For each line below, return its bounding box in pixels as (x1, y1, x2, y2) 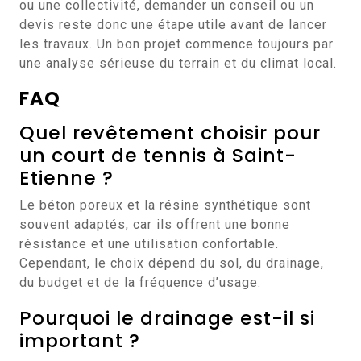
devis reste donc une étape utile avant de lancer (19, 17, 327, 32)
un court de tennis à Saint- (19, 142, 297, 168)
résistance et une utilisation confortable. (19, 236, 279, 251)
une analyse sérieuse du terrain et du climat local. (19, 56, 337, 71)
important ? (19, 327, 140, 354)
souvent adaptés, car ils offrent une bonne (19, 217, 290, 232)
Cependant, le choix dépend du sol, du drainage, (19, 255, 324, 271)
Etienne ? (19, 164, 114, 191)
